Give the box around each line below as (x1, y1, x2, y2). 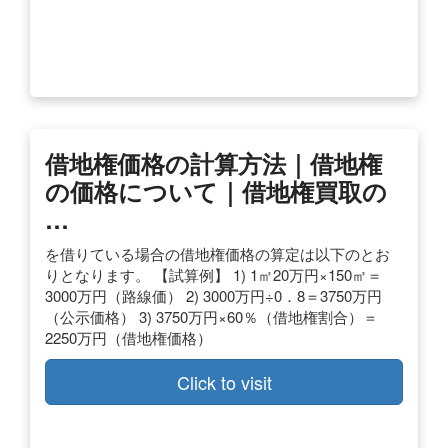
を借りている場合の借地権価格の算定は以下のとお (45, 242, 390, 264)
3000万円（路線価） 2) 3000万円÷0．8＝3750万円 (45, 284, 382, 306)
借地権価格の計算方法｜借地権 (45, 145, 382, 180)
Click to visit (176, 368, 272, 395)
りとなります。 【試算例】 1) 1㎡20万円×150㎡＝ (45, 263, 382, 285)
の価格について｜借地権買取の (45, 173, 387, 208)
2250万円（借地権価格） (45, 326, 212, 348)
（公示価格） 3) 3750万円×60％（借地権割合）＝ (45, 305, 378, 327)
